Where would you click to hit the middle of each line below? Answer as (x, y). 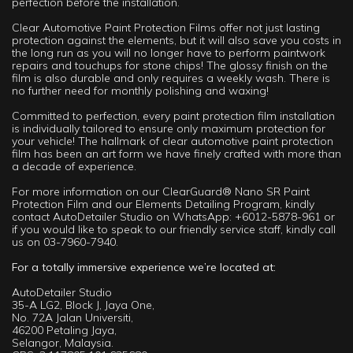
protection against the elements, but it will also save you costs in (176, 40)
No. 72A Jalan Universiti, (72, 317)
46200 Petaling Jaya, (64, 330)
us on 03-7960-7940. (65, 242)
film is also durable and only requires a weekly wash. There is (171, 78)
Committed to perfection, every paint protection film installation (173, 115)
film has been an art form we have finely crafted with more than (176, 153)
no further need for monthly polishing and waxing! (140, 90)
